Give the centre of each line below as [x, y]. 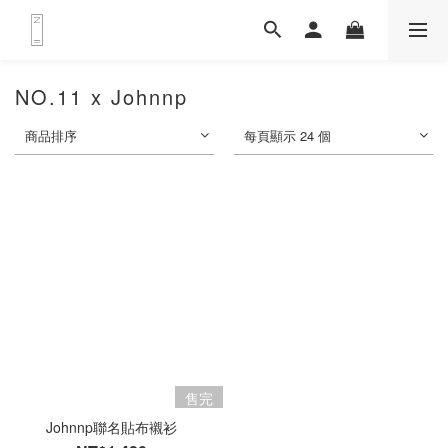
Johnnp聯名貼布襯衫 [111, 427]
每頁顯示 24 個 [288, 135]
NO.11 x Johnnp [101, 96]
